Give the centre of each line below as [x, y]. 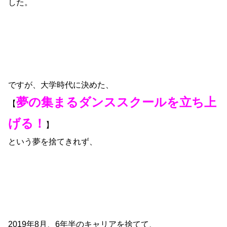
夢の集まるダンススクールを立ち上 [117, 102]
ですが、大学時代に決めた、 [61, 84]
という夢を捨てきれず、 [53, 141]
